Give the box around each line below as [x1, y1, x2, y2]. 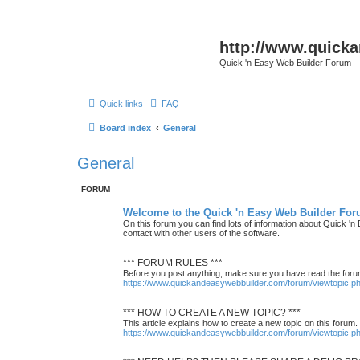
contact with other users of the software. [123, 227, 280, 238]
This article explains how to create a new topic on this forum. [123, 317, 358, 328]
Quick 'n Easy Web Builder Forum [219, 58, 351, 67]
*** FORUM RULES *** [123, 256, 223, 268]
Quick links [100, 98, 143, 108]
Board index [100, 122, 151, 133]
